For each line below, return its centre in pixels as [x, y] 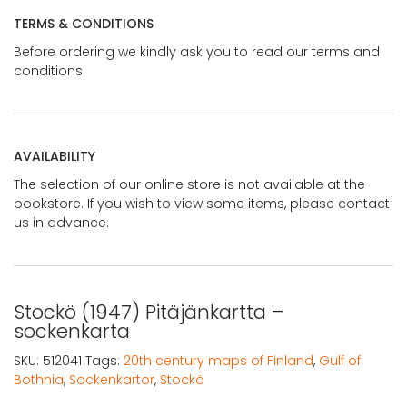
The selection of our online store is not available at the [189, 184]
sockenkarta [72, 331]
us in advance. [61, 222]
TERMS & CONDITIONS [84, 23]
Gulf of [340, 360]
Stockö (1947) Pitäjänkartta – [149, 312]
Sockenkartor [112, 379]
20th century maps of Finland [218, 360]
